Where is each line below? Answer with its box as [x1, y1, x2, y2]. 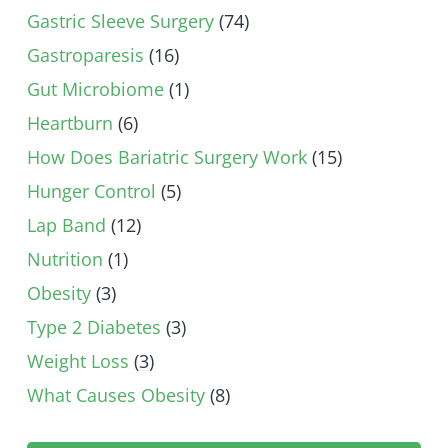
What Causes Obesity [27, 382, 205, 407]
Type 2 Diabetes [27, 314, 161, 339]
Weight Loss [27, 348, 129, 373]
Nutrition [27, 246, 103, 271]
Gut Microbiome [27, 76, 164, 101]
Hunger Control [27, 178, 156, 203]
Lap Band [27, 212, 106, 237]
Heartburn [27, 110, 113, 135]
